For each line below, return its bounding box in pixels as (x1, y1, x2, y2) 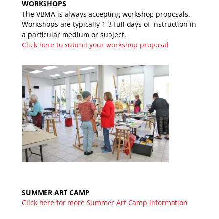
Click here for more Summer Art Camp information (22, 197, 188, 207)
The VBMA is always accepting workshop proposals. (22, 9, 190, 19)
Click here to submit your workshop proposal (22, 40, 169, 49)
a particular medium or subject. (22, 29, 126, 39)
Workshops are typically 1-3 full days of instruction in (22, 19, 196, 29)
